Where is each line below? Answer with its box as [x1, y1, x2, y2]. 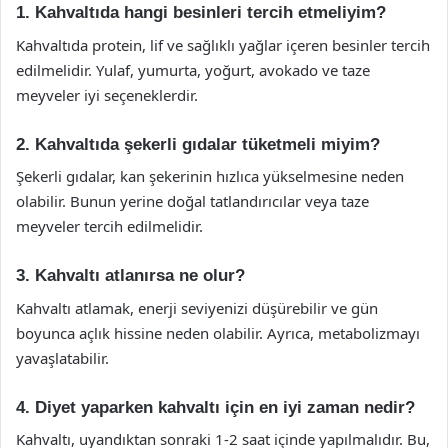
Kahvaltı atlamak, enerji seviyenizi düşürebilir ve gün [16, 297, 378, 318]
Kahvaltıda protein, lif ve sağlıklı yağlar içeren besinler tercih [16, 34, 430, 55]
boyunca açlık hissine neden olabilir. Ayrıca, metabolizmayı [16, 322, 420, 343]
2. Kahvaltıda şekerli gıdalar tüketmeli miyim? [16, 134, 380, 154]
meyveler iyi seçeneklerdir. [16, 84, 198, 105]
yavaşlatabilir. [16, 347, 109, 368]
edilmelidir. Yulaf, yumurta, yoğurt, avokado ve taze [16, 59, 370, 80]
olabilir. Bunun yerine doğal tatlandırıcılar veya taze [16, 191, 369, 211]
